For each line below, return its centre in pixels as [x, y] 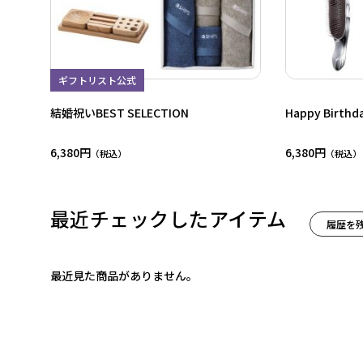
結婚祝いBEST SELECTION [120, 113]
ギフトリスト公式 [97, 80]
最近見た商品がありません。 [124, 275]
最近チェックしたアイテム [169, 222]
